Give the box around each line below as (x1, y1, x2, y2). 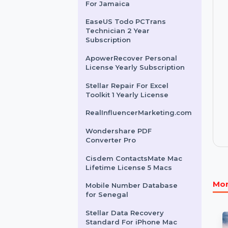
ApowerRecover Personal (92, 109, 191, 119)
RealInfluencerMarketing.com (92, 168, 207, 177)
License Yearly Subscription (92, 119, 199, 128)
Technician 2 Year (92, 80, 161, 89)
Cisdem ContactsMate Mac (92, 217, 196, 226)
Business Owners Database (92, 11, 200, 20)
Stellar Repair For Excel (92, 138, 181, 148)
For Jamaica (92, 50, 140, 60)
